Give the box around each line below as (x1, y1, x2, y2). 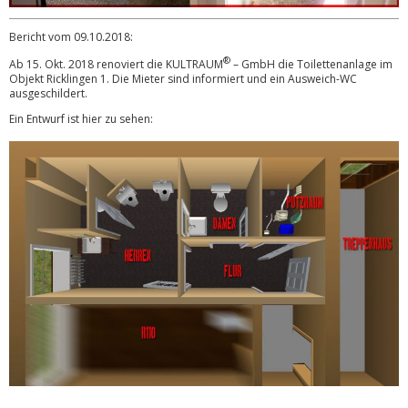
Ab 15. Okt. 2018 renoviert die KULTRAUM (9, 56, 223, 72)
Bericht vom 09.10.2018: (9, 28, 133, 45)
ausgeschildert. (9, 85, 87, 101)
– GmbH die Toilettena (230, 56, 349, 72)
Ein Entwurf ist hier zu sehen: (9, 110, 153, 127)
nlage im (349, 56, 393, 72)
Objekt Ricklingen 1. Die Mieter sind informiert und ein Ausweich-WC (9, 70, 357, 87)
